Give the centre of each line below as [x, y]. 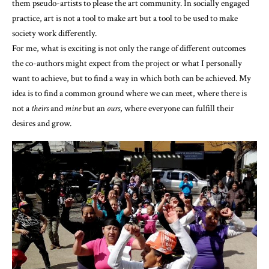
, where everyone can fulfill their [177, 108]
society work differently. [54, 33]
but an [94, 108]
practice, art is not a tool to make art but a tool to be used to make [125, 18]
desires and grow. [42, 123]
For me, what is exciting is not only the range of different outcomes [129, 48]
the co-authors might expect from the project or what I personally [127, 63]
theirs [40, 108]
